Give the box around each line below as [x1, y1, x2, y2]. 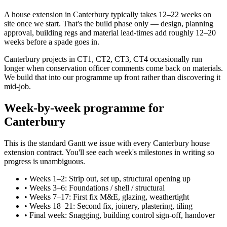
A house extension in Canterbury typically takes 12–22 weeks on [4, 10, 211, 19]
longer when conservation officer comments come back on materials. [4, 63, 223, 72]
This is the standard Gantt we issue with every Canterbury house [4, 138, 210, 147]
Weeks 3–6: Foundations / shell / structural [29, 183, 165, 192]
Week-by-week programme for [4, 101, 164, 115]
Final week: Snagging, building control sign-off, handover [29, 210, 215, 219]
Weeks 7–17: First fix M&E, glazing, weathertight [29, 192, 189, 201]
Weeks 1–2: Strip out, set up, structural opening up [29, 174, 191, 183]
